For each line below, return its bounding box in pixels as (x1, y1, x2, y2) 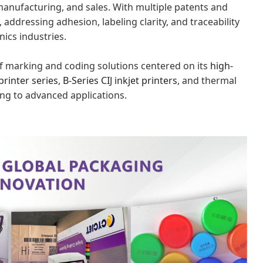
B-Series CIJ (63, 73, 114, 87)
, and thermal (177, 73, 237, 87)
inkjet (114, 73, 141, 87)
